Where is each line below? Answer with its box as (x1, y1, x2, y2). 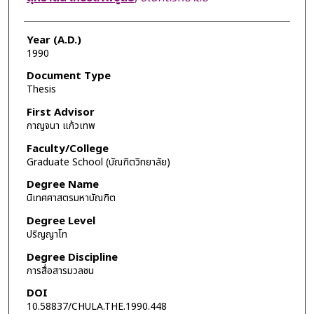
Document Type (26, 68, 111, 85)
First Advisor (26, 104, 95, 121)
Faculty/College (26, 140, 109, 157)
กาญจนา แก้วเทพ (26, 118, 95, 134)
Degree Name (26, 177, 99, 193)
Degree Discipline (26, 249, 118, 266)
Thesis (26, 82, 56, 97)
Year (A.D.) (26, 32, 81, 48)
